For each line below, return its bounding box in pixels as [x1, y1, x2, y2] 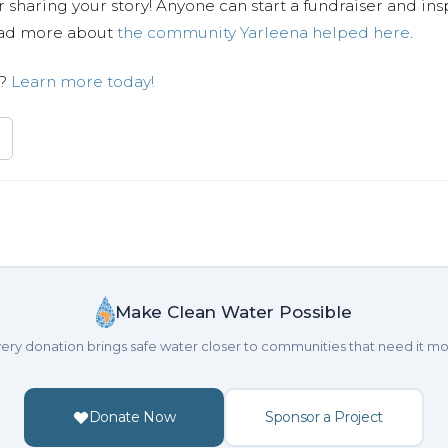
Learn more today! [11, 72, 154, 91]
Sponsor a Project [264, 408, 384, 426]
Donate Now [88, 408, 176, 426]
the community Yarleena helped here [117, 23, 410, 42]
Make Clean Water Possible [114, 301, 352, 322]
